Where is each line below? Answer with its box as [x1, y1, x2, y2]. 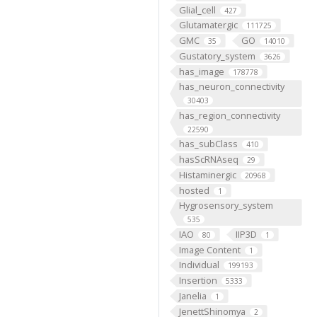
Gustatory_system [178, 49, 255, 62]
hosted [178, 183, 209, 197]
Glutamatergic [178, 18, 238, 32]
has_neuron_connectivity [178, 80, 284, 93]
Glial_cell [178, 3, 216, 16]
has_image [178, 64, 224, 78]
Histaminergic [178, 168, 236, 181]
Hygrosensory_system [178, 199, 273, 212]
